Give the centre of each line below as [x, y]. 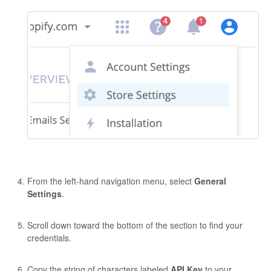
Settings [44, 194]
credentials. [49, 238]
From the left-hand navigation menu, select [111, 181]
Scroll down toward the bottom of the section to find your [135, 225]
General [210, 181]
